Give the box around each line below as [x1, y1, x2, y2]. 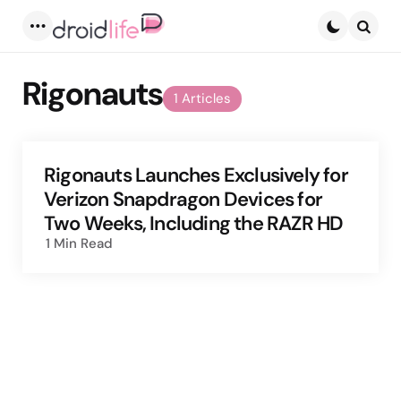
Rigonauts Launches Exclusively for [44, 162, 348, 189]
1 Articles [174, 90, 231, 107]
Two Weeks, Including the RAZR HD [44, 210, 344, 237]
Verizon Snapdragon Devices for [44, 186, 323, 213]
